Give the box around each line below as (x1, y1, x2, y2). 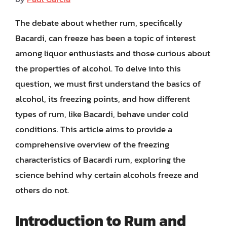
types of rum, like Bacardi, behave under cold (15, 107, 188, 121)
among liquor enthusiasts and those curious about (15, 46, 210, 60)
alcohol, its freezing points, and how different (15, 92, 190, 105)
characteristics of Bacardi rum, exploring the (15, 153, 185, 166)
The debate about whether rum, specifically (15, 16, 182, 29)
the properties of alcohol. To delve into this (15, 61, 181, 75)
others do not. (15, 183, 69, 197)
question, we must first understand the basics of (15, 77, 201, 90)
